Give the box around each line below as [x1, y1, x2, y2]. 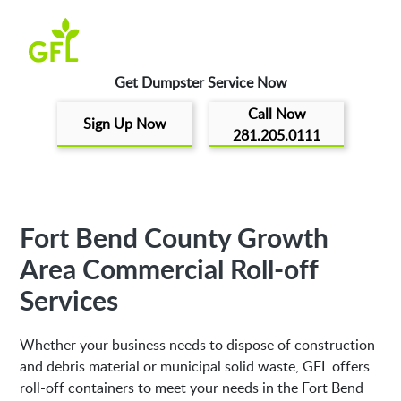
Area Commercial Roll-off [20, 250, 319, 287]
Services [20, 281, 119, 319]
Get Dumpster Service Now [114, 73, 287, 92]
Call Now [247, 104, 306, 124]
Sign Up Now [82, 114, 166, 133]
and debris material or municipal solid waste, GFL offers [20, 356, 371, 376]
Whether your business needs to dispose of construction [20, 335, 376, 354]
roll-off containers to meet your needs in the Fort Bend [20, 378, 364, 397]
